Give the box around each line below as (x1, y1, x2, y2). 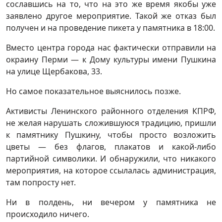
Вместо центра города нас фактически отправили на (6, 42, 216, 53)
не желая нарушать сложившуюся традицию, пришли (6, 117, 216, 128)
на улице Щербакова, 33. (6, 65, 102, 77)
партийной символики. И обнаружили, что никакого (6, 153, 216, 164)
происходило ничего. (6, 208, 89, 220)
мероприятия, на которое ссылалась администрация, (6, 165, 216, 176)
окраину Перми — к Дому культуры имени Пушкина (6, 54, 216, 65)
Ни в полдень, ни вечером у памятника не (6, 196, 216, 208)
